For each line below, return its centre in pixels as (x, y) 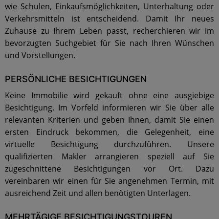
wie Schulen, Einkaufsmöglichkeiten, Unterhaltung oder (109, 6)
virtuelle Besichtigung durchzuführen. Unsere (109, 144)
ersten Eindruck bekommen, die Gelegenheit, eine (109, 132)
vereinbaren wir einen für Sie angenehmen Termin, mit (109, 181)
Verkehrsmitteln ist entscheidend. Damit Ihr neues (109, 19)
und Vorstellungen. (40, 55)
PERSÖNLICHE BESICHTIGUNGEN (76, 79)
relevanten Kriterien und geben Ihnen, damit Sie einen (109, 120)
